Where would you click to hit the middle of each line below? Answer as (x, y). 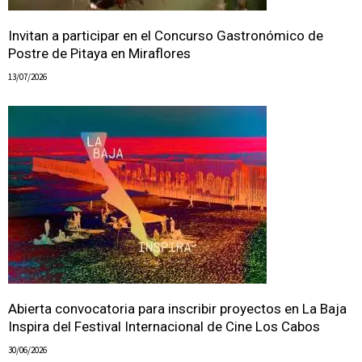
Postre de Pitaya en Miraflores (99, 54)
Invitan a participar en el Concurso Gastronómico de (166, 36)
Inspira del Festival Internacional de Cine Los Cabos (164, 327)
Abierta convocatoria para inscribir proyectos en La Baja (177, 309)
